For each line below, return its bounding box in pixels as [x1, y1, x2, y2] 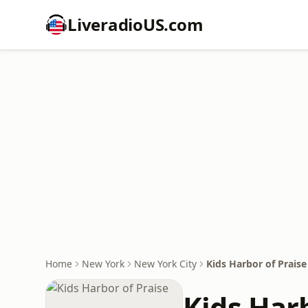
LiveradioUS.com [67, 13, 203, 36]
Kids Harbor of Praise [206, 257, 307, 270]
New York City [134, 257, 197, 270]
